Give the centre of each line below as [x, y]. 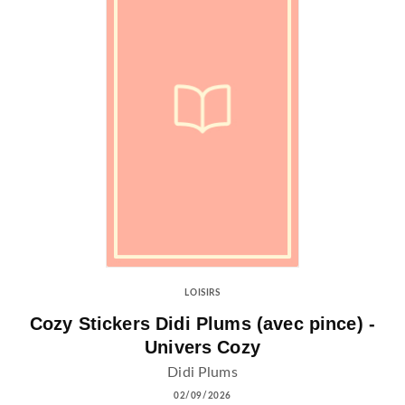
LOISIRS [202, 293]
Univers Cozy [202, 347]
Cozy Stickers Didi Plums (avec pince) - [202, 323]
